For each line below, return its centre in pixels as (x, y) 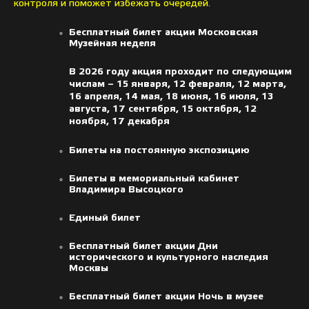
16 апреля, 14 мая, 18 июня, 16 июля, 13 (171, 97)
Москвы (89, 268)
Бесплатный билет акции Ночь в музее (166, 297)
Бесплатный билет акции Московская (163, 32)
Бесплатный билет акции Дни (143, 246)
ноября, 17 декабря (119, 121)
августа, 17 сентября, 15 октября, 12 (163, 109)
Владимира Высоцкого (126, 190)
